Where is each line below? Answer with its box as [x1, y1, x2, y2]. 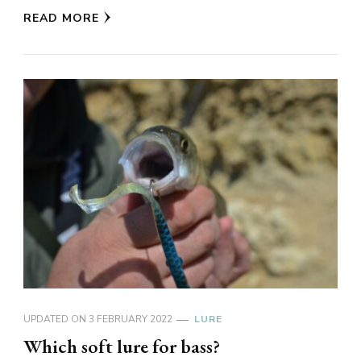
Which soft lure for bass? [23, 333, 220, 359]
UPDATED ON [23, 312, 89, 326]
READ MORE [23, 10, 99, 26]
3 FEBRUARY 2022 [89, 312, 172, 326]
